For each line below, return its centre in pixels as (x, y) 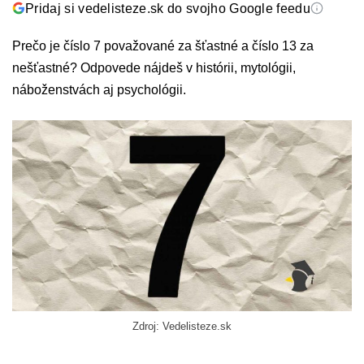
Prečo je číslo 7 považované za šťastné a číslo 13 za (163, 46)
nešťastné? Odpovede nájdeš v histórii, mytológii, (154, 68)
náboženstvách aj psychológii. (99, 90)
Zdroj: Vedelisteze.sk (182, 327)
